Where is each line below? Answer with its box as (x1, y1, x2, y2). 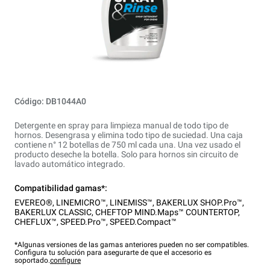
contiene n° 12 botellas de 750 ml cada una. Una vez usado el (14, 140, 240, 149)
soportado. (14, 256, 50, 265)
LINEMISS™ (110, 198, 152, 207)
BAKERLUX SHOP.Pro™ (156, 198, 242, 207)
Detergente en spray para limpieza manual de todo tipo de (14, 121, 228, 130)
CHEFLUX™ (14, 217, 57, 227)
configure (50, 256, 81, 265)
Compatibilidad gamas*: (14, 183, 107, 193)
